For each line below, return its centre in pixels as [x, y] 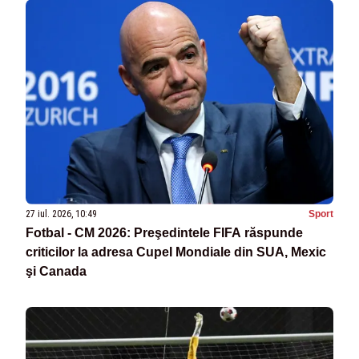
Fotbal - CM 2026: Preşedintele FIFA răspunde [164, 233]
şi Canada [56, 272]
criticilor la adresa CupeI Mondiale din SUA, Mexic [176, 252]
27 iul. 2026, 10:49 [61, 214]
